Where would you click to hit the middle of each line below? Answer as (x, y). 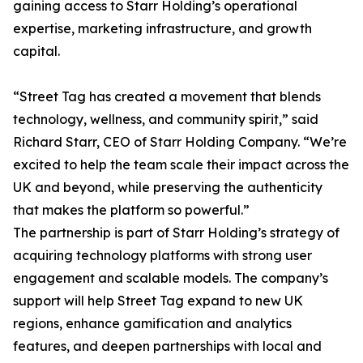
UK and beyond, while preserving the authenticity (168, 188)
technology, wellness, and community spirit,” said (166, 120)
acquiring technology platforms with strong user (162, 256)
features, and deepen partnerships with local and (167, 346)
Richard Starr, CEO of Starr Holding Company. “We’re (180, 142)
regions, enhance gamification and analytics (152, 324)
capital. (36, 51)
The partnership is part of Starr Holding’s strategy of (176, 233)
